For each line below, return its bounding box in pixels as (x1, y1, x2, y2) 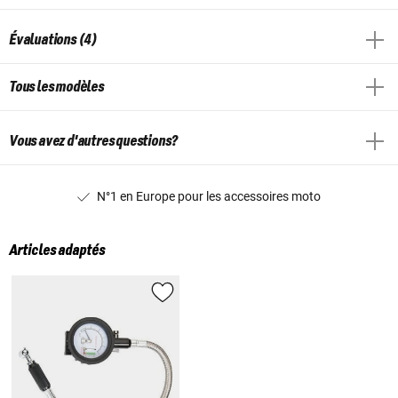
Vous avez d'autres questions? (9, 132, 179, 149)
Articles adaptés (9, 243, 105, 259)
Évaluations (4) (9, 31, 97, 48)
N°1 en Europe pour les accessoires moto (97, 188, 321, 203)
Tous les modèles (9, 78, 104, 95)
